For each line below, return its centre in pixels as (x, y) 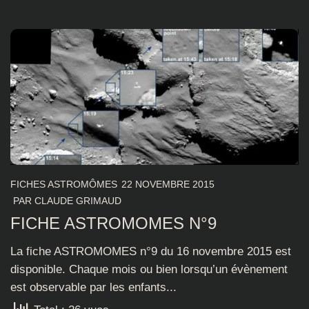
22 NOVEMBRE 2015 (168, 184)
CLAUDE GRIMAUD (78, 200)
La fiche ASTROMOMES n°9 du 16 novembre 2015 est (151, 251)
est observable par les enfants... (93, 287)
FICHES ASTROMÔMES (64, 184)
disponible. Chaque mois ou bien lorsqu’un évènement (149, 269)
